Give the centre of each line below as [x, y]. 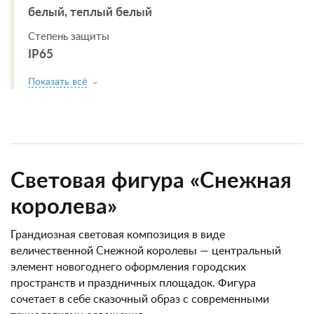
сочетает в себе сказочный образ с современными [140, 299]
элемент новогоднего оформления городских [128, 267]
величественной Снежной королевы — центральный [146, 251]
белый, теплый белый [90, 12]
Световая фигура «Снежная [151, 181]
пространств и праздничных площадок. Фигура [133, 283]
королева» [67, 207]
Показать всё [57, 82]
